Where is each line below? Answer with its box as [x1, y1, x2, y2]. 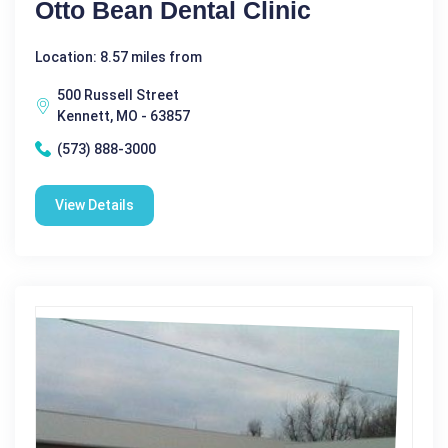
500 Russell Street [57, 86, 179, 103]
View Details [55, 196, 134, 213]
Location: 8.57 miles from [35, 48, 202, 65]
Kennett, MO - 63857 [57, 107, 190, 124]
